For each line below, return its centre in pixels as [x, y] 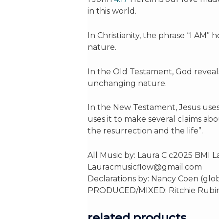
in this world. [112, 11]
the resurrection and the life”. [146, 131]
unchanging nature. [127, 83]
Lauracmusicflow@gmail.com [144, 167]
